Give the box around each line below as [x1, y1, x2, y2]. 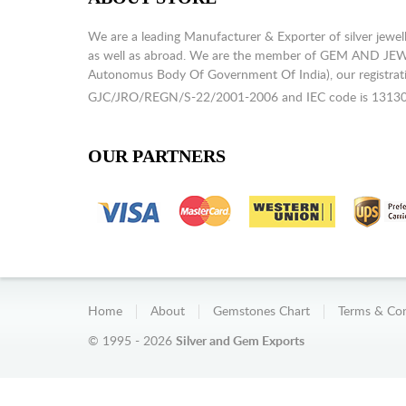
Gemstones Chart [213, 305, 310, 318]
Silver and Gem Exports [176, 335, 304, 348]
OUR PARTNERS [88, 146, 226, 166]
